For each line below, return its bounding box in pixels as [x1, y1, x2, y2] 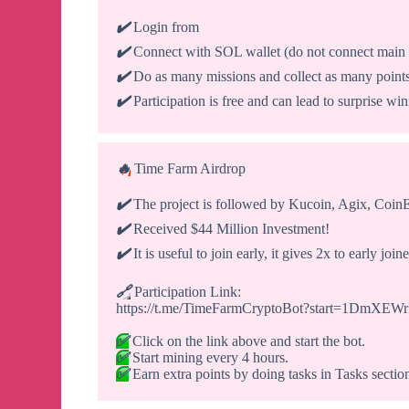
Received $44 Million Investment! [130, 221, 330, 237]
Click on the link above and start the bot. [129, 333, 366, 350]
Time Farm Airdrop [131, 161, 246, 177]
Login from [130, 19, 200, 36]
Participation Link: [131, 284, 242, 300]
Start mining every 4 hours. [129, 350, 289, 366]
